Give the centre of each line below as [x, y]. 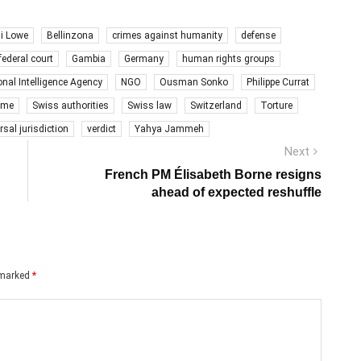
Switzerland [216, 105]
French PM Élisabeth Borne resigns [213, 174]
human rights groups [228, 58]
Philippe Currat [278, 82]
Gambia [89, 58]
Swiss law [149, 105]
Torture [276, 105]
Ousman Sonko [194, 82]
